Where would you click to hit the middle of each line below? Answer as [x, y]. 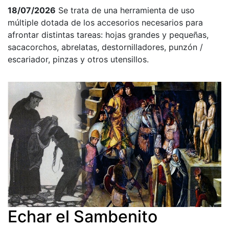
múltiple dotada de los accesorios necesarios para [105, 22]
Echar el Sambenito [83, 217]
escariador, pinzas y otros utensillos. [78, 59]
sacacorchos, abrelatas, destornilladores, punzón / [105, 47]
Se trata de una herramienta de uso [127, 10]
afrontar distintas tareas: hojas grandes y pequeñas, [108, 35]
